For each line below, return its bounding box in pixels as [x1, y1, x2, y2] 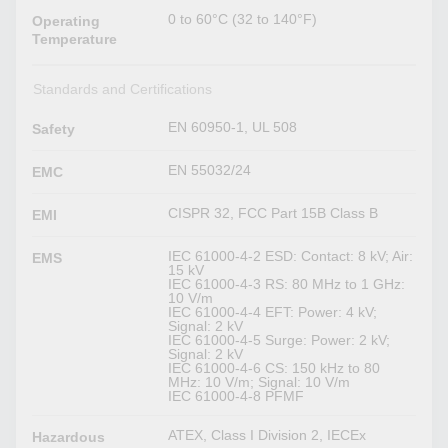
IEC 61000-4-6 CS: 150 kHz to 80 [168, 359, 381, 376]
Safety [32, 120, 76, 137]
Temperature [32, 30, 118, 47]
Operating [32, 12, 101, 29]
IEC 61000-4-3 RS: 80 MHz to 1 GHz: [168, 275, 406, 292]
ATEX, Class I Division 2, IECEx [168, 426, 367, 443]
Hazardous [32, 428, 106, 445]
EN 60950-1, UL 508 [168, 118, 298, 135]
